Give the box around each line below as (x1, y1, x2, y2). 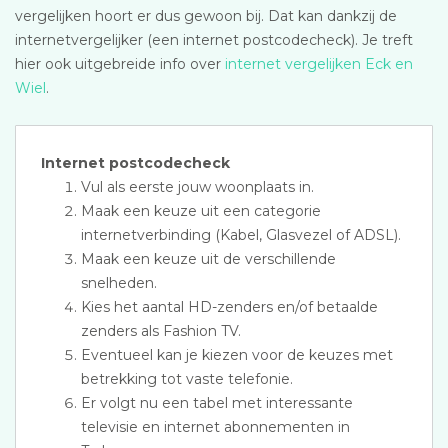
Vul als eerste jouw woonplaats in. (81, 178, 314, 196)
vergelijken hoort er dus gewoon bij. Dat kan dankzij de (15, 7, 397, 25)
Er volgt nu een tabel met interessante (81, 394, 353, 412)
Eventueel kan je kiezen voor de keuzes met (81, 346, 393, 364)
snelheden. (81, 274, 157, 292)
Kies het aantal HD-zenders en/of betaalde (81, 298, 378, 316)
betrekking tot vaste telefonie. (81, 370, 293, 388)
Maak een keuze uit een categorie (81, 202, 321, 220)
